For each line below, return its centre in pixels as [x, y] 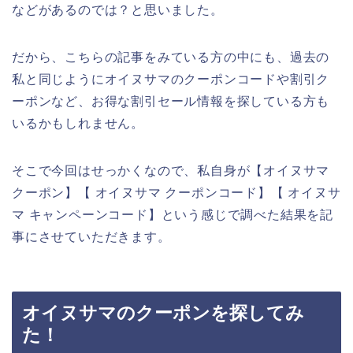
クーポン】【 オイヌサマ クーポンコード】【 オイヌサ [176, 193]
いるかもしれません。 [78, 124]
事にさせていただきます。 [91, 237]
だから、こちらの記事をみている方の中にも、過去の [171, 58]
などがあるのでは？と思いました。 [118, 10]
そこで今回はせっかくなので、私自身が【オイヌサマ [171, 171]
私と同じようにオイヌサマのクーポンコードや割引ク [171, 80]
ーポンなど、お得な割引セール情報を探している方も [171, 102]
